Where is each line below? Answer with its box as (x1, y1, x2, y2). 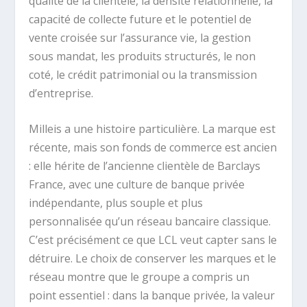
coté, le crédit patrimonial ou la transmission (29, 66, 258, 82)
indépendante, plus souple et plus (29, 195, 204, 211)
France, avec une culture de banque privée (29, 177, 245, 193)
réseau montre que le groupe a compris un (29, 269, 250, 285)
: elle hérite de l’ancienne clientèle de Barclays (29, 158, 261, 174)
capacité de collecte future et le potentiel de (29, 11, 252, 27)
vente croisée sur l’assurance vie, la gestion (29, 29, 251, 45)
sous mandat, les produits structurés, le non (29, 48, 256, 64)
